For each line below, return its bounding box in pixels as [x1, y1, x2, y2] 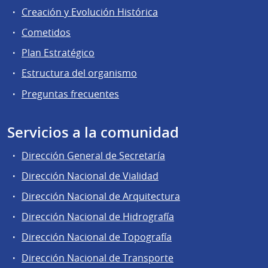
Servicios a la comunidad [7, 122, 179, 142]
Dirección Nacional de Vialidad [22, 169, 159, 182]
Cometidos [22, 26, 71, 39]
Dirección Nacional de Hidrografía [22, 210, 174, 224]
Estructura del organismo [22, 66, 137, 80]
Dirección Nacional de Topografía [22, 230, 172, 244]
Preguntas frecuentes [22, 87, 119, 100]
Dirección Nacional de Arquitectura [22, 190, 180, 203]
